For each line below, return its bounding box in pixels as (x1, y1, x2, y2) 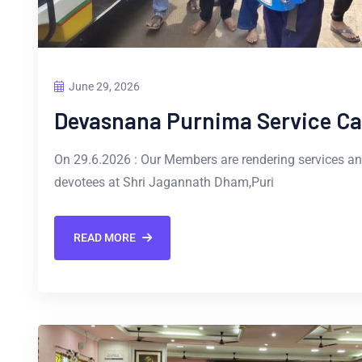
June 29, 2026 (69, 79, 140, 93)
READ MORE (73, 231, 136, 245)
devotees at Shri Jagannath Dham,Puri (54, 174, 274, 190)
